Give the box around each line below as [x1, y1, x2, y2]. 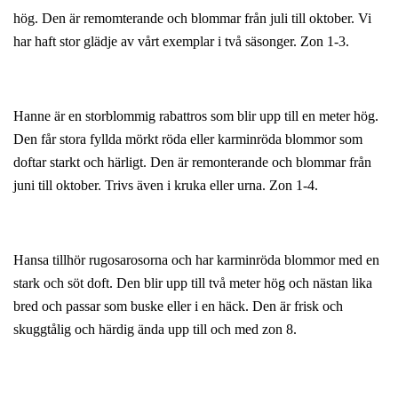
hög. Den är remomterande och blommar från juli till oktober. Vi [13, 10, 371, 26]
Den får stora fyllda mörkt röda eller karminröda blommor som [13, 131, 362, 147]
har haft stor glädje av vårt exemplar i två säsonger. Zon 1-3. [13, 33, 349, 49]
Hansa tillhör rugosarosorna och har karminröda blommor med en [13, 251, 379, 267]
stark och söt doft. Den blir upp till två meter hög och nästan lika [13, 275, 372, 291]
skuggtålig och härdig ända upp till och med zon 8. [13, 321, 297, 337]
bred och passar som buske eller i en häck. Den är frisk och [13, 298, 343, 314]
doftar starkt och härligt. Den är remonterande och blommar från [13, 154, 371, 170]
